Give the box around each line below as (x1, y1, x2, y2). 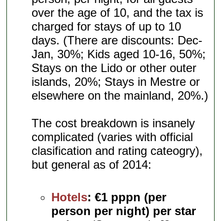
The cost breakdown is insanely (32, 116, 195, 130)
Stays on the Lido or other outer (32, 61, 197, 74)
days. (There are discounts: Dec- (32, 33, 203, 47)
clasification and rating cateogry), (32, 144, 203, 157)
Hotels (51, 190, 88, 204)
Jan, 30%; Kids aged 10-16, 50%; (32, 47, 206, 61)
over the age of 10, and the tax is (32, 5, 204, 19)
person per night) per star (51, 204, 196, 218)
